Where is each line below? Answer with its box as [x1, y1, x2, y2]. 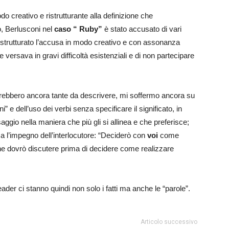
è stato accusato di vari [102, 25, 181, 33]
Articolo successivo [141, 218, 197, 225]
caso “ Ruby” [54, 25, 102, 33]
